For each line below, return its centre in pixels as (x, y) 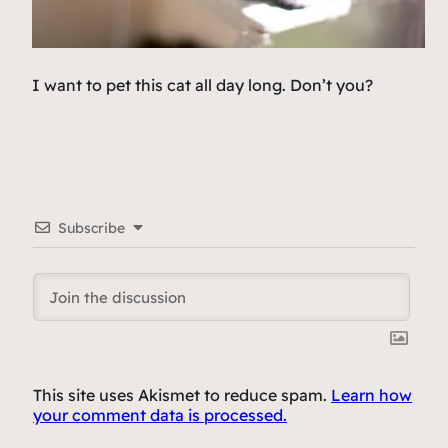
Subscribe (91, 228)
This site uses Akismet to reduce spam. (182, 395)
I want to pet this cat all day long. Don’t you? (202, 85)
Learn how (371, 395)
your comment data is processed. (160, 415)
